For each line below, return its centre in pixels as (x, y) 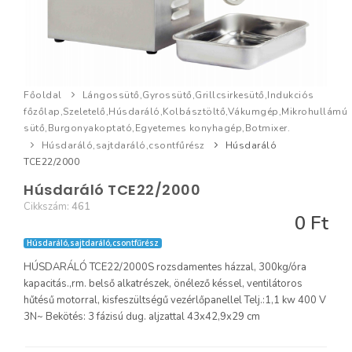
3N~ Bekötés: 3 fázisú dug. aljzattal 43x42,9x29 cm (142, 317)
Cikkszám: (48, 207)
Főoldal (43, 95)
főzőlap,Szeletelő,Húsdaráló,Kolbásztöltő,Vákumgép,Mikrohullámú (185, 112)
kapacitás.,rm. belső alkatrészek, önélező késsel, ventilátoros (163, 284)
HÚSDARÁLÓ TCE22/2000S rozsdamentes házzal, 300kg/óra (165, 267)
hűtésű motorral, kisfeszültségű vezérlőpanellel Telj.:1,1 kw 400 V (175, 300)
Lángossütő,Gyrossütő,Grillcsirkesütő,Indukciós (198, 95)
